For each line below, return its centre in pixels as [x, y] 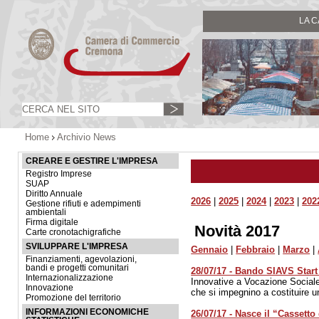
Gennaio [210, 250]
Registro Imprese [59, 174]
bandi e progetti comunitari [77, 268]
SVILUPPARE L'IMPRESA [77, 246]
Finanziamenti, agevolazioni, [81, 259]
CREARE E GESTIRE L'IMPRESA [92, 161]
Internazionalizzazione [69, 278]
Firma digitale [52, 222]
